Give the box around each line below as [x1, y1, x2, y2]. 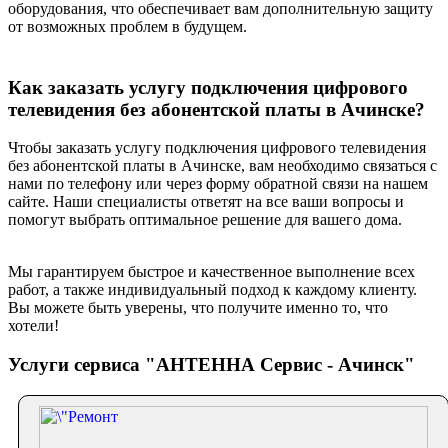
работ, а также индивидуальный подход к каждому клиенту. [8, 281, 417, 299]
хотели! [8, 317, 59, 335]
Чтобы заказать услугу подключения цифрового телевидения [8, 139, 426, 157]
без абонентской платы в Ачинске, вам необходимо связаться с [8, 157, 437, 175]
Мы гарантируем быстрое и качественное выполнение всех [8, 263, 415, 281]
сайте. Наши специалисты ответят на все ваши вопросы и [8, 193, 404, 211]
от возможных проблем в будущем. [8, 17, 247, 35]
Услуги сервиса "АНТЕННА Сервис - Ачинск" [8, 354, 415, 376]
